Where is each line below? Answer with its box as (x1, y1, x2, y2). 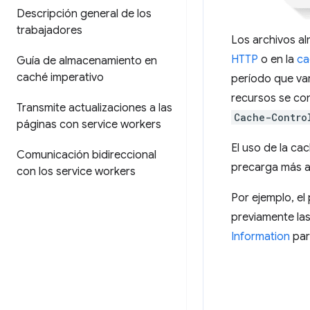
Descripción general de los (17, 7, 152, 21)
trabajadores (17, 24, 82, 37)
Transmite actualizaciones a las (17, 101, 172, 115)
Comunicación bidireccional (17, 148, 156, 162)
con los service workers (17, 165, 136, 179)
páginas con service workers (17, 118, 161, 131)
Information (231, 230, 290, 244)
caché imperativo (17, 71, 104, 84)
